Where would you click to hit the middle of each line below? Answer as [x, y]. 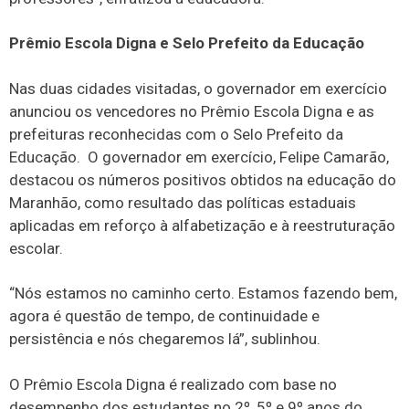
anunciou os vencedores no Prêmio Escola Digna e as [192, 111]
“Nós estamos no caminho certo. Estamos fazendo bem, [203, 294]
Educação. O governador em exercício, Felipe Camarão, [199, 157]
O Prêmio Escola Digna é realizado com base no [173, 384]
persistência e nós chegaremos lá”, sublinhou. [165, 339]
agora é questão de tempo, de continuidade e [164, 316]
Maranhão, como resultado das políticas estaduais [183, 202]
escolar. [36, 248]
